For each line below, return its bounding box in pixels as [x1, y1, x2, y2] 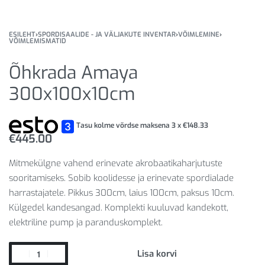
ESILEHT [9, 30, 35, 39]
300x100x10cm [9, 82, 135, 106]
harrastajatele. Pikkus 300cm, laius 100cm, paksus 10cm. [9, 187, 234, 199]
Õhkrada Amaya [9, 61, 138, 85]
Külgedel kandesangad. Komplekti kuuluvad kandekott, [9, 202, 228, 214]
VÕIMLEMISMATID [9, 37, 66, 46]
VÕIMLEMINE [178, 30, 219, 39]
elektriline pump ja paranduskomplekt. [9, 216, 163, 229]
